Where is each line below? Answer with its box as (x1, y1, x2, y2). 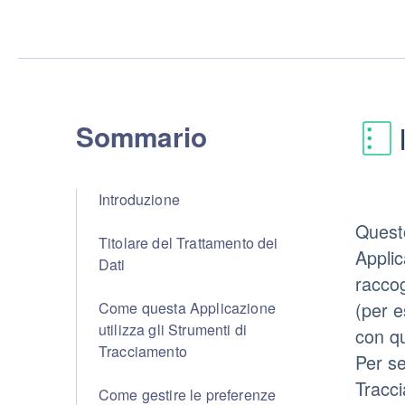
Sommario (76, 117, 207, 155)
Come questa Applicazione (99, 297, 276, 318)
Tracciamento (99, 341, 187, 362)
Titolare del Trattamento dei (99, 232, 278, 253)
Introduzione (99, 189, 180, 210)
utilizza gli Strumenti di (99, 319, 248, 340)
